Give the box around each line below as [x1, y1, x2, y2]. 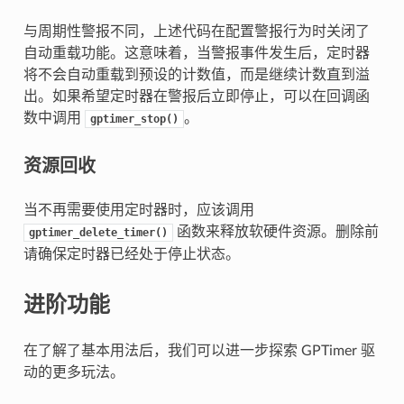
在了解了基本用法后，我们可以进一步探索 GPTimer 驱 [23, 344, 375, 359]
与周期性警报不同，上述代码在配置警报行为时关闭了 [23, 24, 370, 40]
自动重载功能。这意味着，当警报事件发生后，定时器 [23, 46, 370, 61]
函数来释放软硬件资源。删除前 [172, 225, 379, 240]
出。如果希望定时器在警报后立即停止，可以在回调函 [23, 89, 370, 105]
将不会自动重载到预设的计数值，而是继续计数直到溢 [23, 68, 370, 83]
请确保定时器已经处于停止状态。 [23, 247, 240, 262]
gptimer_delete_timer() [28, 226, 168, 240]
